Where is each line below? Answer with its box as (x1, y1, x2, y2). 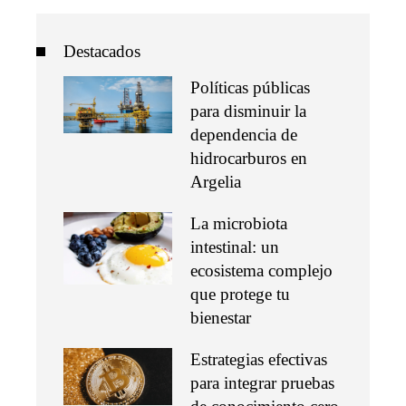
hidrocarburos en (190, 148, 307, 168)
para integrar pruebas (190, 372, 334, 392)
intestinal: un (190, 237, 279, 256)
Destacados (63, 41, 140, 61)
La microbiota (190, 213, 287, 233)
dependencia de (190, 124, 297, 144)
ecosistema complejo (190, 260, 333, 280)
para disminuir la (190, 101, 306, 121)
